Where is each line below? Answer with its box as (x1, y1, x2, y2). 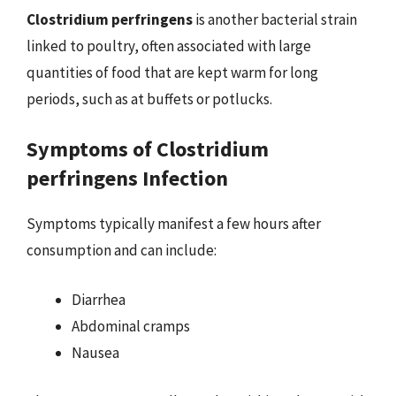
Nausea (72, 342, 119, 362)
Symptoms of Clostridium (27, 135, 269, 163)
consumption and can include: (27, 240, 217, 260)
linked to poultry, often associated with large (27, 35, 311, 56)
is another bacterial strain (193, 9, 357, 29)
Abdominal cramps (72, 316, 190, 336)
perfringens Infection (27, 164, 228, 192)
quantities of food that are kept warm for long (27, 62, 318, 82)
